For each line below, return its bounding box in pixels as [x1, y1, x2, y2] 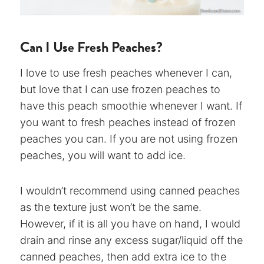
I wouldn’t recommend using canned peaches [20, 184, 240, 197]
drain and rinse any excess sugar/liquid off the [20, 234, 243, 247]
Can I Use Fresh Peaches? [20, 37, 163, 58]
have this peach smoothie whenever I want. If [20, 100, 242, 113]
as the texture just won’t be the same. [20, 201, 204, 214]
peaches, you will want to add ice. [20, 149, 186, 162]
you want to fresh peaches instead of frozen [20, 116, 236, 129]
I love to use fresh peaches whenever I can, [20, 67, 232, 80]
